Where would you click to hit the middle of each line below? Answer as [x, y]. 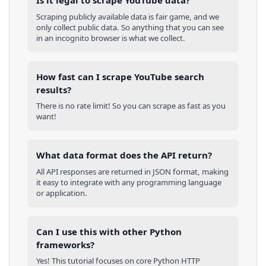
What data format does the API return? [124, 155]
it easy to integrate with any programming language [129, 182]
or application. [62, 193]
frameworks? [65, 244]
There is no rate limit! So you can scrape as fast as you [131, 106]
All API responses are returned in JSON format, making [132, 171]
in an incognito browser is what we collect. [111, 38]
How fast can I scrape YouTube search [120, 76]
